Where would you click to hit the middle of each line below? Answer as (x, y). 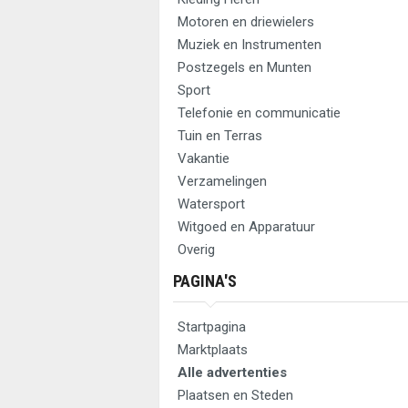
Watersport (211, 204)
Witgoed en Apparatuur (246, 227)
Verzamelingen (222, 181)
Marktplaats (213, 350)
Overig (196, 250)
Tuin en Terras (220, 136)
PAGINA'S (205, 281)
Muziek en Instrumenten (250, 45)
